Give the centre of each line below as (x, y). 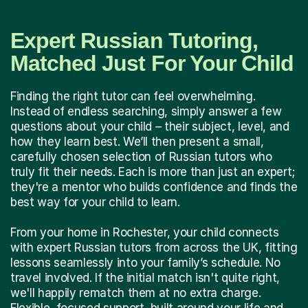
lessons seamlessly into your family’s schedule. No (145, 262)
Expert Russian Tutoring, (134, 40)
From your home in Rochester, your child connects (145, 232)
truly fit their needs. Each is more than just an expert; (153, 172)
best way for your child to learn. (95, 202)
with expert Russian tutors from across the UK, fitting (154, 247)
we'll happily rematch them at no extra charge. (136, 293)
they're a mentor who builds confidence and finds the (154, 187)
